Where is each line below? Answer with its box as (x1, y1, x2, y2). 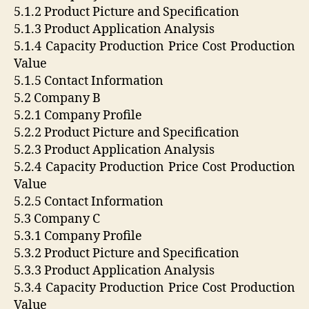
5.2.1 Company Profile (14, 108, 142, 124)
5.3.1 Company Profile (14, 228, 142, 245)
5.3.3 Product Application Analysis (14, 263, 215, 279)
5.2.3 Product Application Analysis (14, 142, 215, 159)
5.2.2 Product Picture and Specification (14, 125, 239, 141)
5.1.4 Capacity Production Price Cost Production (14, 39, 295, 55)
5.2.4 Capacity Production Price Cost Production (14, 159, 295, 176)
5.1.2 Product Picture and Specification (14, 4, 239, 21)
